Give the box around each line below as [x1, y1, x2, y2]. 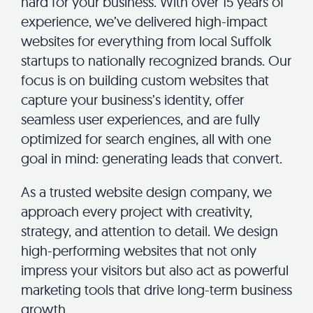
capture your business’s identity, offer [21, 90, 244, 108]
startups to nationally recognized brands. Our [21, 51, 291, 69]
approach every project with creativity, [21, 202, 252, 220]
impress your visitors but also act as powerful [21, 261, 289, 279]
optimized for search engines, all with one [21, 129, 271, 147]
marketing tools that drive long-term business [21, 280, 292, 298]
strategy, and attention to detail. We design [21, 221, 278, 240]
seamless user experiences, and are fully [21, 110, 260, 128]
